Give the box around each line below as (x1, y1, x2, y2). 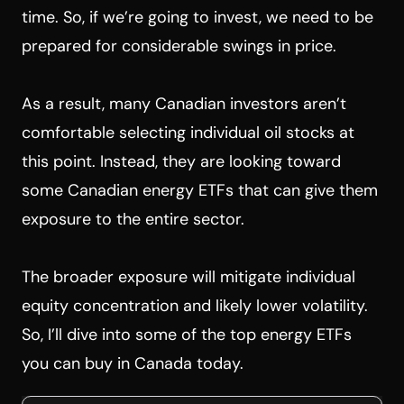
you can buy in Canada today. (22, 352, 243, 374)
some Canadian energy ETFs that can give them (22, 179, 378, 201)
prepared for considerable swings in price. (22, 34, 336, 57)
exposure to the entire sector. (22, 207, 244, 230)
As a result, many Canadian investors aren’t (22, 92, 346, 115)
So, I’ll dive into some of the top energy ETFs (22, 323, 352, 345)
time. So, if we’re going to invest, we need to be (22, 5, 373, 28)
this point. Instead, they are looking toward (22, 150, 341, 172)
